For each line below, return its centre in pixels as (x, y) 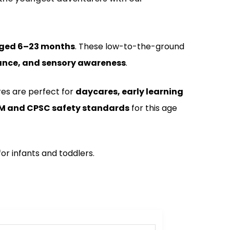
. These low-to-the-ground (129, 46)
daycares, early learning (129, 91)
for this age (153, 108)
